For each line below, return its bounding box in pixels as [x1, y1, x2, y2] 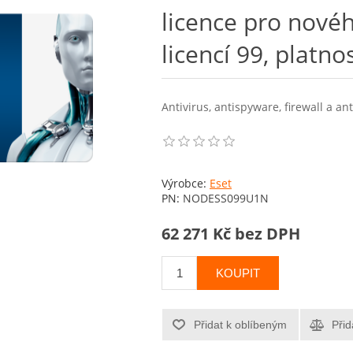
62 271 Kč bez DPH [162, 223, 300, 245]
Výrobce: [162, 176, 206, 191]
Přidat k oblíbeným [194, 318, 287, 332]
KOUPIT [216, 266, 260, 281]
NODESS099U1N [183, 191, 269, 206]
